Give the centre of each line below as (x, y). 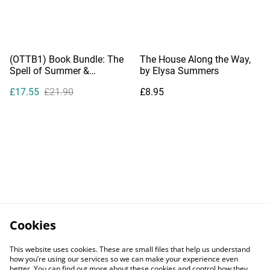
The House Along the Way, (195, 59)
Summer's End (40, 82)
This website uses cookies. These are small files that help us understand (130, 249)
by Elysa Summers (179, 71)
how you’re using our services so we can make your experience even (124, 259)
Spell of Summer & (49, 71)
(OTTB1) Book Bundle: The (67, 59)
